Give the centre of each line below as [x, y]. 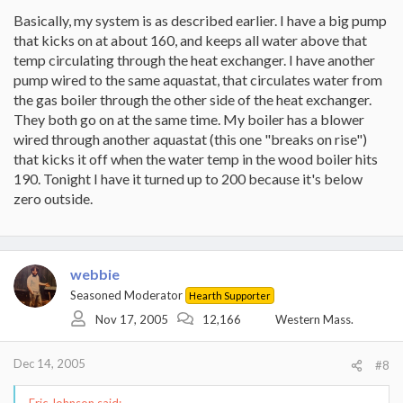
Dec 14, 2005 [49, 363]
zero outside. [53, 198]
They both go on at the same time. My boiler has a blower [189, 119]
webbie [95, 274]
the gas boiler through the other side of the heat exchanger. [193, 99]
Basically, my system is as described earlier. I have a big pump [200, 20]
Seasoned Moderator [126, 295]
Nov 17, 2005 [132, 319]
